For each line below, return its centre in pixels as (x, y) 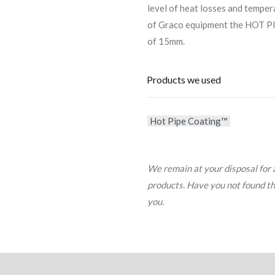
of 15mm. (166, 41)
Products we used (184, 79)
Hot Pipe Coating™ (189, 121)
